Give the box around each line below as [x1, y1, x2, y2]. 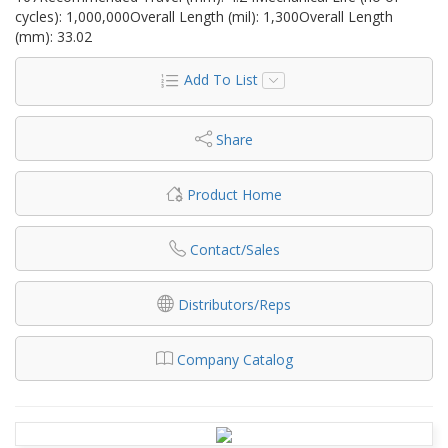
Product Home [187, 184, 282, 204]
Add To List [183, 69, 258, 89]
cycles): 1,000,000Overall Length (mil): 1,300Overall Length [15, 6, 393, 26]
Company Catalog [176, 349, 293, 369]
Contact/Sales [189, 239, 280, 259]
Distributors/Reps [178, 294, 291, 314]
